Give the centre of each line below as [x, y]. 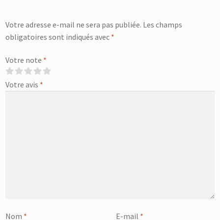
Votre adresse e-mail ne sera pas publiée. [74, 24]
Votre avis [23, 85]
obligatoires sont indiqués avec [58, 37]
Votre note [25, 60]
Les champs [163, 24]
